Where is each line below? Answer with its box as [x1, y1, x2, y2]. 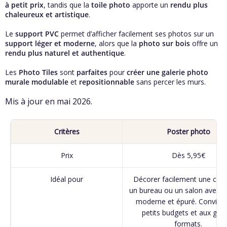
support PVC [15, 29, 59, 39]
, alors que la [95, 39, 139, 48]
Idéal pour [50, 174, 83, 184]
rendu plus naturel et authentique [5, 48, 124, 58]
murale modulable [5, 77, 68, 87]
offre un [192, 39, 218, 48]
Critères [54, 127, 80, 136]
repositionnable [79, 77, 136, 87]
